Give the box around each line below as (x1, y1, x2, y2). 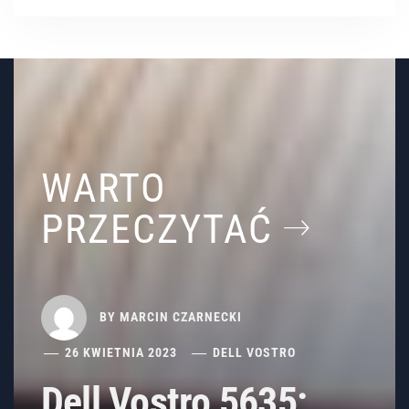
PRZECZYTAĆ (41, 205, 284, 254)
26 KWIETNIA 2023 (65, 345, 178, 361)
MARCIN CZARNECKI (120, 309, 242, 324)
